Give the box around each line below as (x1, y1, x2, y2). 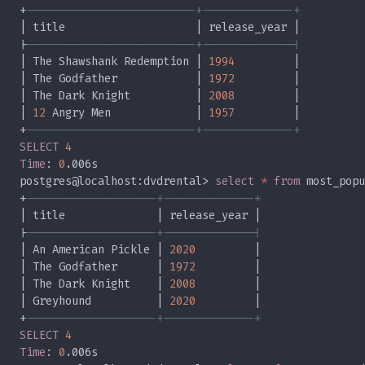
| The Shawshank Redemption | (20, 54, 209, 69)
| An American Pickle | (20, 242, 169, 257)
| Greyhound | (20, 293, 169, 309)
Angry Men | (46, 105, 209, 121)
